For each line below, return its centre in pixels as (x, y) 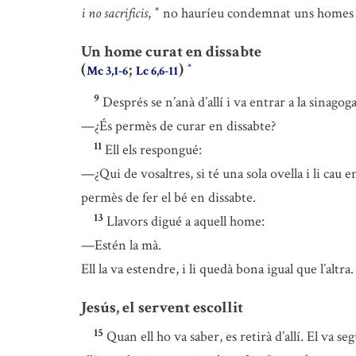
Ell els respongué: (153, 150)
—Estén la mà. (121, 246)
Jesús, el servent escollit (162, 308)
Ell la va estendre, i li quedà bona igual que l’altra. (217, 269)
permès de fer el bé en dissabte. (168, 198)
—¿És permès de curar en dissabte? (178, 126)
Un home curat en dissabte (171, 52)
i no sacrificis (114, 13)
